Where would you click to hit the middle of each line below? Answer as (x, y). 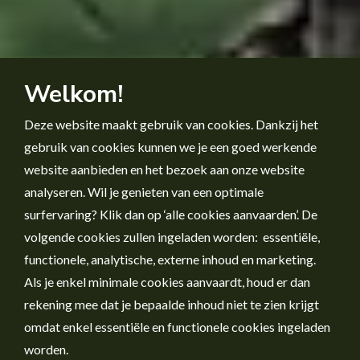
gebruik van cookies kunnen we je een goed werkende (170, 147)
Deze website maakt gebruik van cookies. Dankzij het (171, 124)
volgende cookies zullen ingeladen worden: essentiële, (172, 237)
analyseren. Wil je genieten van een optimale (144, 192)
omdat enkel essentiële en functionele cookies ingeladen (177, 327)
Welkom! (74, 94)
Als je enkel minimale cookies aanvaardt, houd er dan (167, 282)
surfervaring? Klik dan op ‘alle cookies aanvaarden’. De (171, 214)
